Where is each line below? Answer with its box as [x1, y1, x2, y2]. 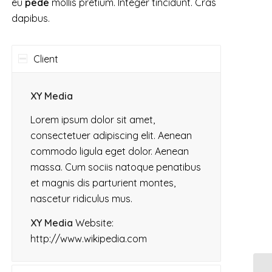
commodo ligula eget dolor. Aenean [30, 145, 189, 158]
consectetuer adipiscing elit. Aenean [30, 129, 192, 142]
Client [33, 53, 59, 65]
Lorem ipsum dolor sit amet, [30, 114, 155, 126]
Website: [73, 216, 114, 229]
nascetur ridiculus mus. [30, 192, 133, 205]
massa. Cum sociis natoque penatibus [30, 161, 202, 174]
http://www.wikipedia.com [30, 232, 148, 245]
